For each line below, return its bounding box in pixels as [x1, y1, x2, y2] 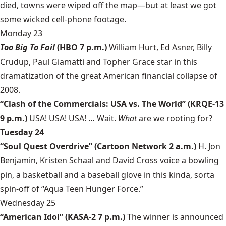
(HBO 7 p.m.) [57, 42, 109, 53]
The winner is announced [127, 211, 223, 222]
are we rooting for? [139, 112, 212, 124]
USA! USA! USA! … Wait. [29, 112, 118, 124]
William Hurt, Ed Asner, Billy [109, 42, 212, 53]
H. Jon [198, 141, 220, 152]
